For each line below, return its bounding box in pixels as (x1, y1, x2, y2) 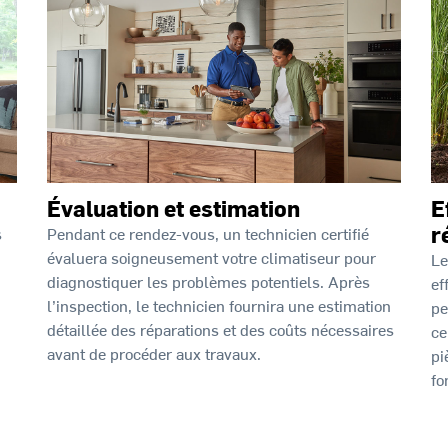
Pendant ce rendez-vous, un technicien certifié (47, 222, 370, 245)
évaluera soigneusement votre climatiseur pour (47, 246, 377, 269)
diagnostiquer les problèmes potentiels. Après (47, 270, 371, 293)
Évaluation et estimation (47, 193, 301, 224)
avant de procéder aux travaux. (47, 342, 262, 365)
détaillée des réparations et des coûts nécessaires (47, 318, 395, 341)
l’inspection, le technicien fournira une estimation (47, 294, 392, 317)
